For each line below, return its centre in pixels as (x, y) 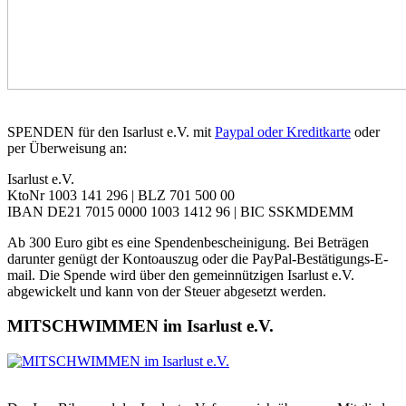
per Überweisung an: (67, 148)
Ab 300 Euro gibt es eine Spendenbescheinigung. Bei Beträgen (188, 242)
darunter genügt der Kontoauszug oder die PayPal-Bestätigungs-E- (198, 258)
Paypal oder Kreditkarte (283, 131)
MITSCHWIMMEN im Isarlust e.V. (140, 326)
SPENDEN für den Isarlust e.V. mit (111, 131)
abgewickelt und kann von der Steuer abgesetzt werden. (167, 291)
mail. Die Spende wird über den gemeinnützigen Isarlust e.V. (181, 275)
